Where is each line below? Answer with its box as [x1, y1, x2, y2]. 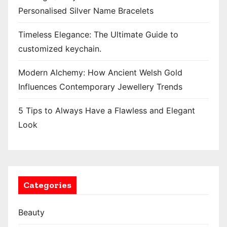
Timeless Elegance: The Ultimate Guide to [18, 29, 178, 40]
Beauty [18, 207, 45, 218]
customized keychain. [18, 44, 101, 54]
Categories [23, 179, 71, 191]
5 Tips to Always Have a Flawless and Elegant [18, 105, 195, 116]
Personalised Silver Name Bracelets [18, 6, 154, 16]
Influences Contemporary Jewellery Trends [18, 82, 182, 92]
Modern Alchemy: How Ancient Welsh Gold [18, 67, 182, 78]
